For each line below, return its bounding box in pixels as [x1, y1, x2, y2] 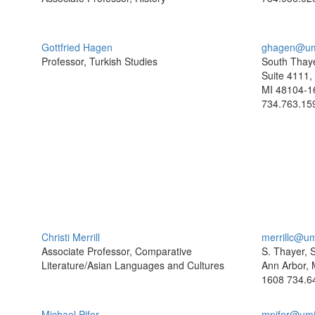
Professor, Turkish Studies [41, 54, 157, 68]
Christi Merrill [41, 230, 100, 244]
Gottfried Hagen [41, 40, 112, 54]
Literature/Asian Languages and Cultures [41, 258, 224, 272]
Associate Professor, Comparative [41, 244, 192, 258]
